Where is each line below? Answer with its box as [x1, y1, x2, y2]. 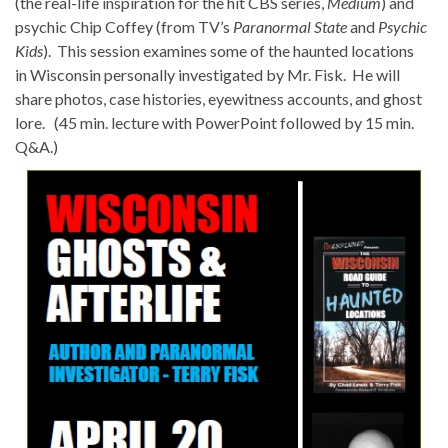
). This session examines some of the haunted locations [43, 40, 414, 60]
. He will [343, 64, 400, 84]
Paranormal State [233, 16, 347, 36]
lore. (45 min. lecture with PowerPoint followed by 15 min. [15, 112, 414, 132]
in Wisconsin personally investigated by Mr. [15, 64, 314, 84]
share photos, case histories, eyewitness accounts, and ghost [15, 88, 422, 108]
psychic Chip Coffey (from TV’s [15, 16, 233, 36]
